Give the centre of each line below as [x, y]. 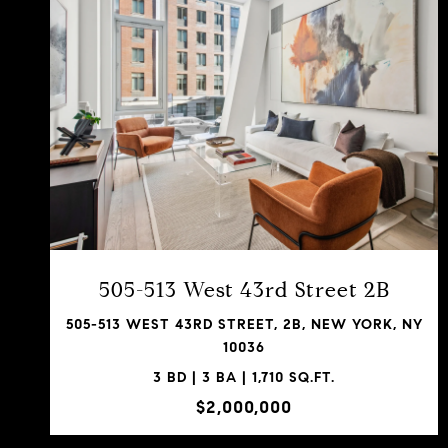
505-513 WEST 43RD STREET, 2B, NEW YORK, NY [244, 324]
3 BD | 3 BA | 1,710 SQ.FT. [244, 377]
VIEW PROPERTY [244, 145]
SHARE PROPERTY [244, 223]
